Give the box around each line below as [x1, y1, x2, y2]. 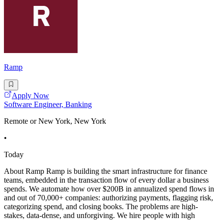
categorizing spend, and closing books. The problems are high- [4, 202, 198, 211]
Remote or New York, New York [4, 117, 106, 126]
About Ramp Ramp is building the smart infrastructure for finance [4, 167, 207, 176]
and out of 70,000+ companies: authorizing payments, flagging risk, [4, 193, 213, 202]
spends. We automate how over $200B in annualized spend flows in [4, 185, 214, 193]
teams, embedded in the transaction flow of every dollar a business [4, 176, 209, 185]
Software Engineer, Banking [4, 100, 92, 109]
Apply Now [12, 91, 49, 100]
